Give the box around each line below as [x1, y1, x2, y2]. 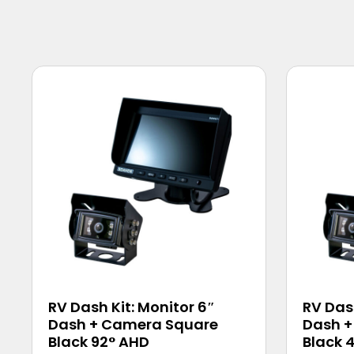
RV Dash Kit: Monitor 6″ [48, 296, 216, 317]
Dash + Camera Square [48, 314, 219, 334]
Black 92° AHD [48, 331, 150, 352]
